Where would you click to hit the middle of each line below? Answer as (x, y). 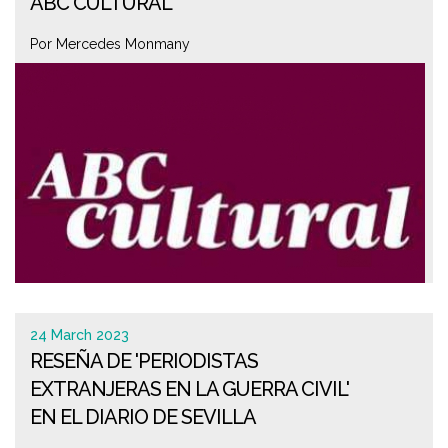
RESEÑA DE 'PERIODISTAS (144, 361)
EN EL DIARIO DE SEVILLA (143, 417)
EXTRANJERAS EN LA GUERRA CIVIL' (189, 389)
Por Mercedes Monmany (110, 44)
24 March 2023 (79, 335)
